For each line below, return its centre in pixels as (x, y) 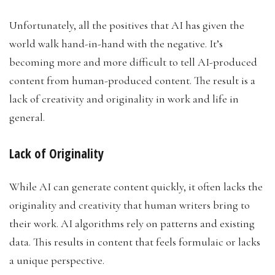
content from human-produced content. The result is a (132, 80)
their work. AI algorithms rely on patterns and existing (132, 223)
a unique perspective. (58, 260)
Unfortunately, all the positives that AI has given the (127, 25)
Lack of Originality (56, 153)
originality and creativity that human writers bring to (130, 205)
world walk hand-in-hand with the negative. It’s (116, 43)
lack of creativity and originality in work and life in (124, 99)
